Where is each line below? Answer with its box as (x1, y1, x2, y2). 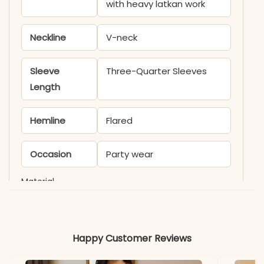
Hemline (30, 114, 65, 127)
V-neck (105, 31, 137, 44)
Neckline (30, 31, 66, 44)
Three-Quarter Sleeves (105, 64, 207, 77)
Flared (105, 114, 133, 127)
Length (30, 80, 60, 93)
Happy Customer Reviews (72, 231, 192, 245)
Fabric (30, 202, 56, 214)
